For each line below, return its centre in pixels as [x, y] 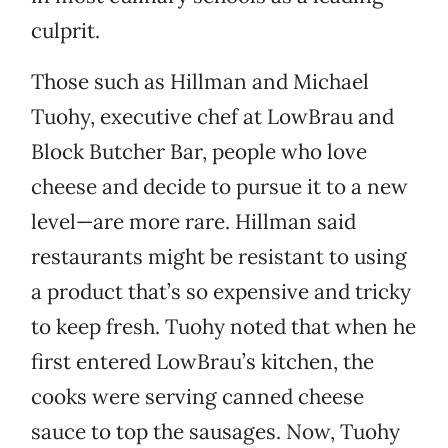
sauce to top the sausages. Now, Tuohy [215, 432]
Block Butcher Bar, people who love [199, 152]
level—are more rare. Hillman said [193, 222]
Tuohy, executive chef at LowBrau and [212, 117]
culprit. [65, 31]
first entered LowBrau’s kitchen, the [202, 362]
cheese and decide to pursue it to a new [219, 187]
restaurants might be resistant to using [219, 257]
